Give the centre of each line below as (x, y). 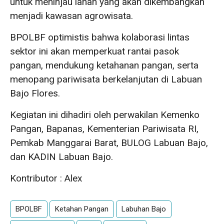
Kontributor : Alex (46, 178)
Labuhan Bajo (144, 209)
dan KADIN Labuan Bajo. (61, 157)
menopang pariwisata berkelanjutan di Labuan (106, 79)
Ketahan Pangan (82, 209)
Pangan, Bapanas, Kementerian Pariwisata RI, (104, 129)
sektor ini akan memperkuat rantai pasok (94, 51)
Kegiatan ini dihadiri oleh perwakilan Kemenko (105, 115)
